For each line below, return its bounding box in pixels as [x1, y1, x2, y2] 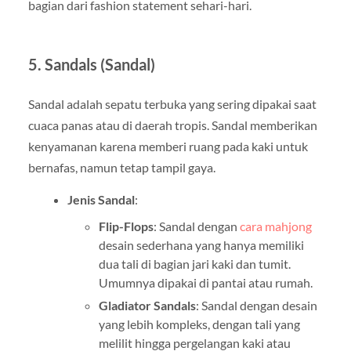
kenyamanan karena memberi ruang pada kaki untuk [27, 139, 308, 154]
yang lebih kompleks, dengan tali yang [98, 317, 300, 332]
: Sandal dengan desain [195, 298, 317, 313]
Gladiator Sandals [98, 298, 196, 313]
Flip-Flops [98, 219, 154, 234]
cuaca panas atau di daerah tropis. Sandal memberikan [27, 118, 317, 133]
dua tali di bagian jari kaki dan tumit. [98, 256, 291, 272]
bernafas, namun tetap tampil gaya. [27, 160, 215, 175]
